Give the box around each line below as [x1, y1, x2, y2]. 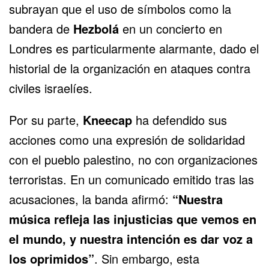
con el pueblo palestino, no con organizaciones [9, 151, 258, 169]
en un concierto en [119, 20, 222, 38]
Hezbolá [73, 20, 119, 38]
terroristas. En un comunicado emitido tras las [9, 171, 254, 189]
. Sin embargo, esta [94, 250, 199, 268]
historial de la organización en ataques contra [9, 59, 250, 77]
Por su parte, [9, 111, 83, 129]
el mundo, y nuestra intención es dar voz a [9, 230, 253, 248]
